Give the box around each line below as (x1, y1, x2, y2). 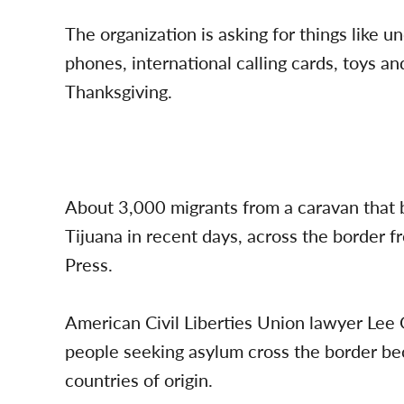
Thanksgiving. (65, 78, 172, 104)
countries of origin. (65, 367, 213, 392)
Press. (65, 252, 113, 277)
